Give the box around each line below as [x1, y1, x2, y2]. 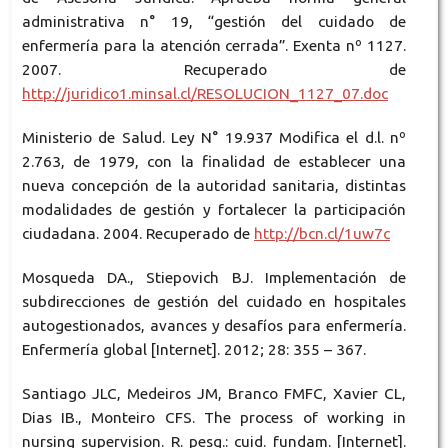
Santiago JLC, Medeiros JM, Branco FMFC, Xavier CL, [21, 384, 407, 402]
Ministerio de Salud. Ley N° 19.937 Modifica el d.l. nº [21, 128, 407, 146]
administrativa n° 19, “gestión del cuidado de [21, 12, 407, 30]
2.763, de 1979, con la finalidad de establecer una [21, 152, 407, 170]
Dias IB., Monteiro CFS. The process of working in [21, 408, 407, 426]
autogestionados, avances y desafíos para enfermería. [21, 316, 407, 334]
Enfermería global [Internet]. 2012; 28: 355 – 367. [21, 340, 366, 358]
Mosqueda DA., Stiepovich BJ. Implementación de [21, 268, 407, 286]
